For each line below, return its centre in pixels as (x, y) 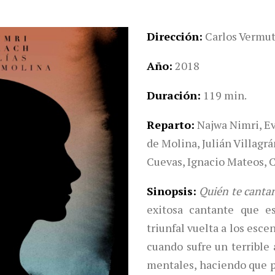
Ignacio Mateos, (227, 161)
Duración (172, 95)
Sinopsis (170, 191)
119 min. (225, 95)
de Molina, (173, 143)
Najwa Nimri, (229, 125)
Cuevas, (166, 161)
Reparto (169, 125)
